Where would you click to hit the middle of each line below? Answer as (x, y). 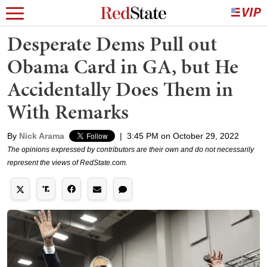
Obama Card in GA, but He (123, 66)
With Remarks (68, 112)
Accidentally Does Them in (120, 89)
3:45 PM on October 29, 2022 (183, 136)
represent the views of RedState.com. (67, 163)
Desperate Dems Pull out (112, 44)
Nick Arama (42, 136)
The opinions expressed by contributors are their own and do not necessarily (131, 150)
